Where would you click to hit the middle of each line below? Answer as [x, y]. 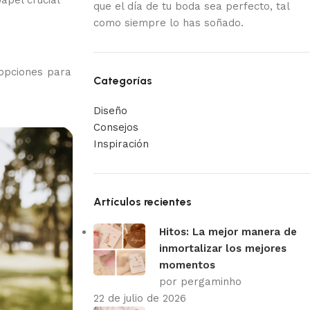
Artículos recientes [142, 201]
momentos [187, 265]
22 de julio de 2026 [139, 298]
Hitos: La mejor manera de [228, 231]
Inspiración [121, 144]
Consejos [116, 127]
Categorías [122, 80]
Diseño [110, 110]
